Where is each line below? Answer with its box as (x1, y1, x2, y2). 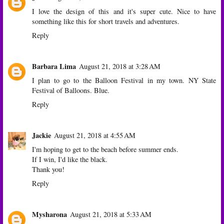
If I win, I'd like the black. (32, 154, 107, 164)
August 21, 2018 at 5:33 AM (70, 209, 151, 219)
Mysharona (32, 208, 67, 219)
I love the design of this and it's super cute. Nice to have (32, 6, 216, 16)
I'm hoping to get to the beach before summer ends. (32, 144, 178, 154)
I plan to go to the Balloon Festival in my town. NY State (32, 75, 216, 85)
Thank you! (32, 164, 64, 174)
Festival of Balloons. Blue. (32, 85, 109, 95)
